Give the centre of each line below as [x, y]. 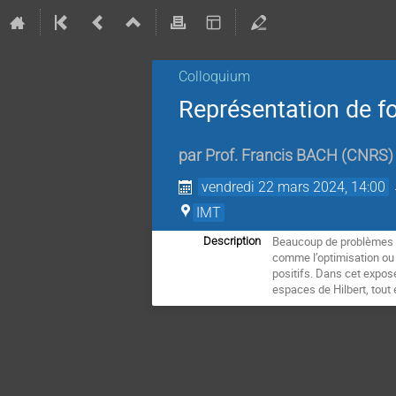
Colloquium [214, 76]
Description [232, 241]
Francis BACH [289, 156]
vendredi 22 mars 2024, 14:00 [294, 187]
